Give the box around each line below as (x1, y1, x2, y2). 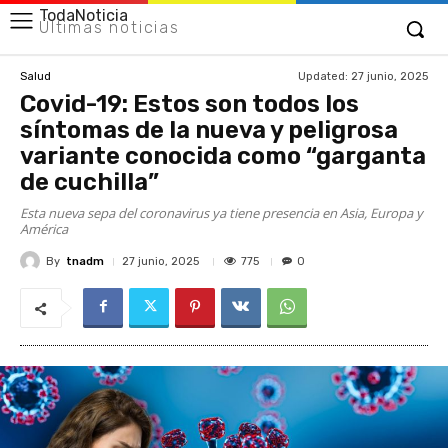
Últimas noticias (39, 17, 180, 37)
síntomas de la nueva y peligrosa (20, 116, 398, 144)
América (20, 220, 68, 238)
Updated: (298, 69, 348, 83)
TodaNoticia (39, 5, 128, 25)
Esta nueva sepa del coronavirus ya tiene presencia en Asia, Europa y (20, 204, 423, 222)
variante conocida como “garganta (20, 142, 426, 170)
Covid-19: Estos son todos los (20, 90, 359, 118)
